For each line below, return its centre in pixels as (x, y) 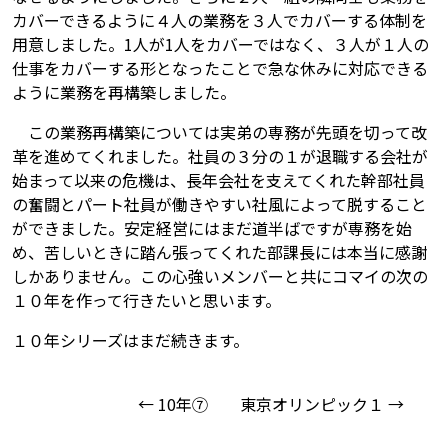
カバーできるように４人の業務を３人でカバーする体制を (219, 20)
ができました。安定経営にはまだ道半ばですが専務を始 (212, 228)
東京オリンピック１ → (322, 404)
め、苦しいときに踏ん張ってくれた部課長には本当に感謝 (219, 252)
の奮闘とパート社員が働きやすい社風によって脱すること (219, 204)
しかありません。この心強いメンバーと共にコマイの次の (220, 276)
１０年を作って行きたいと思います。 (146, 300)
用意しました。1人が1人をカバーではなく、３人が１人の (220, 44)
